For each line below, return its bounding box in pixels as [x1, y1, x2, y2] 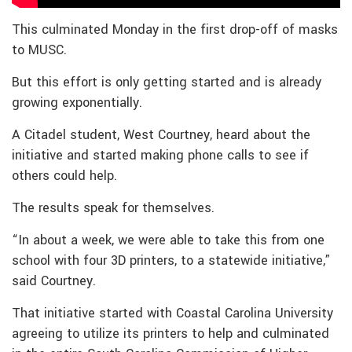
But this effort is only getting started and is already [12, 72, 321, 92]
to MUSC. [12, 40, 67, 60]
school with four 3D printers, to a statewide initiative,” [12, 251, 331, 270]
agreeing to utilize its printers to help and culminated [12, 324, 329, 343]
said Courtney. [12, 271, 96, 291]
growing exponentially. [12, 93, 142, 112]
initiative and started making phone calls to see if [12, 145, 309, 165]
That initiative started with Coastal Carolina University [12, 303, 333, 323]
